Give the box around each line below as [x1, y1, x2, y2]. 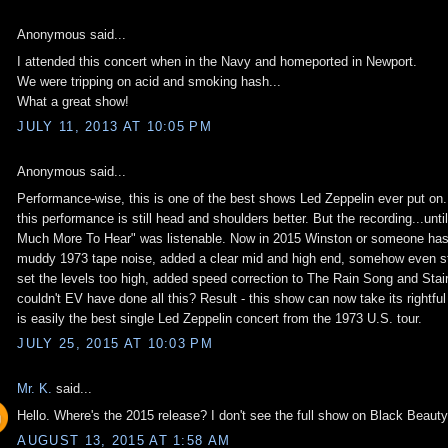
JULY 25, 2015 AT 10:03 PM [17, 336, 213, 352]
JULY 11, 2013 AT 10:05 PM [17, 119, 212, 135]
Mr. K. [17, 381, 53, 397]
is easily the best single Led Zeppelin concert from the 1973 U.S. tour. [17, 310, 423, 326]
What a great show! [17, 93, 130, 109]
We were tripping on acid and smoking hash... [17, 73, 282, 89]
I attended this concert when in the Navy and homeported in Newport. [17, 53, 418, 69]
